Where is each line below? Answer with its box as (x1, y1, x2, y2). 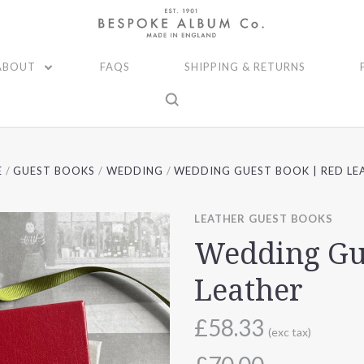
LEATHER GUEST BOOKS (194, 212, 333, 225)
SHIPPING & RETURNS (184, 60, 305, 73)
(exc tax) (268, 325, 312, 339)
